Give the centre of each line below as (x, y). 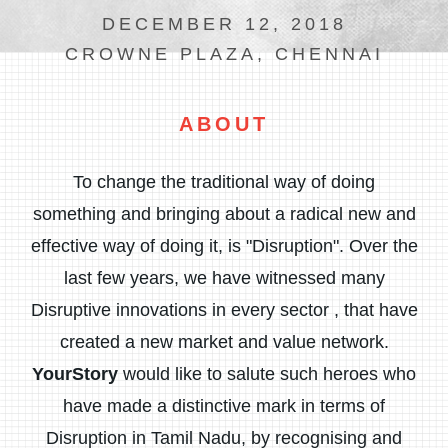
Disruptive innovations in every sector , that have (224, 310)
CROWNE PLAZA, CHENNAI (224, 54)
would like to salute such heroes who (267, 374)
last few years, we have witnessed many (224, 278)
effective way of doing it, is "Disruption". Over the (224, 246)
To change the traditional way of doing (224, 182)
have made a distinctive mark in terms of (224, 406)
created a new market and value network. (224, 342)
